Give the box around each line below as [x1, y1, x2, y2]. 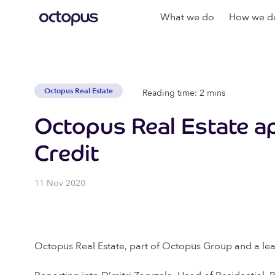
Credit [34, 140, 99, 166]
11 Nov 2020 [34, 177, 85, 189]
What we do [160, 10, 215, 24]
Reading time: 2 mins [142, 87, 225, 99]
